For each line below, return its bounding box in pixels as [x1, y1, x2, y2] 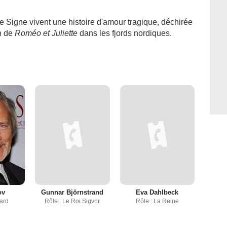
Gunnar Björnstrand [41, 188, 104, 197]
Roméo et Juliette [15, 29, 78, 38]
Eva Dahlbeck [136, 188, 179, 197]
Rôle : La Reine [135, 198, 179, 205]
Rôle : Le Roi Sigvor [45, 198, 100, 205]
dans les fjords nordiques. [78, 29, 172, 38]
